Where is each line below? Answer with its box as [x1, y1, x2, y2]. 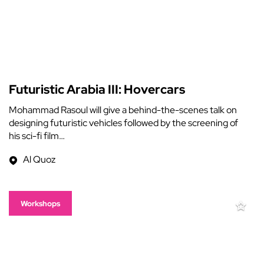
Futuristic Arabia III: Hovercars [9, 81, 185, 97]
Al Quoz [23, 153, 55, 166]
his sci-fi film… [9, 130, 65, 142]
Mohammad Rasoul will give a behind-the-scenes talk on [9, 104, 237, 116]
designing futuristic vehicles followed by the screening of [9, 117, 238, 129]
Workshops [21, 199, 60, 209]
